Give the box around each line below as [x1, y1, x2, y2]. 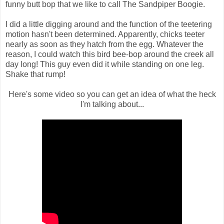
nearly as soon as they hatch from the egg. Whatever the [5, 40, 203, 49]
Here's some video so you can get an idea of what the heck [8, 90, 216, 99]
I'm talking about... [80, 100, 144, 109]
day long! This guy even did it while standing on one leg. [5, 60, 204, 69]
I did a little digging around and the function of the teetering [5, 20, 212, 29]
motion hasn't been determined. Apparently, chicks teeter [5, 30, 204, 39]
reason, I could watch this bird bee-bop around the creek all [5, 50, 214, 59]
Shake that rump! [5, 70, 65, 79]
